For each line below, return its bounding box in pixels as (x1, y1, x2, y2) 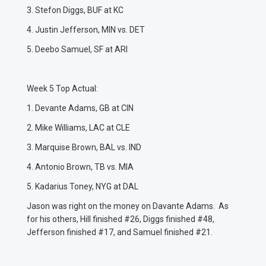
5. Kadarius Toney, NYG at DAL (27, 182, 140, 192)
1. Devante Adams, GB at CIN (27, 103, 135, 113)
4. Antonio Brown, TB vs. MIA (27, 162, 135, 172)
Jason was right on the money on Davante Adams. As (27, 201, 229, 211)
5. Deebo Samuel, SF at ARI (27, 45, 129, 55)
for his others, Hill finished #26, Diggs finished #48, (27, 214, 214, 224)
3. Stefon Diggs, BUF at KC (27, 5, 125, 15)
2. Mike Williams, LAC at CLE (27, 123, 132, 133)
